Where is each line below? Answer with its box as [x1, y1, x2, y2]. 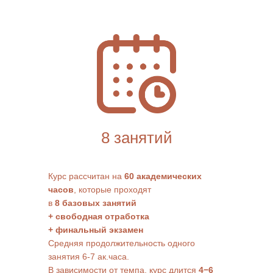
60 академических [124, 171, 202, 181]
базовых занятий [62, 198, 136, 208]
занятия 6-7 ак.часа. [48, 252, 129, 261]
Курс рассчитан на [48, 171, 124, 181]
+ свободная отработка [48, 211, 149, 221]
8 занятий [101, 129, 172, 147]
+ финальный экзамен [48, 225, 143, 235]
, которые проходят [74, 185, 151, 194]
